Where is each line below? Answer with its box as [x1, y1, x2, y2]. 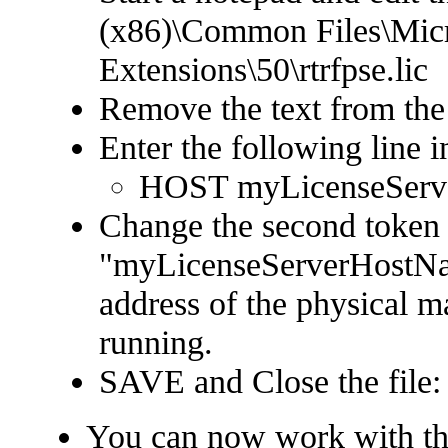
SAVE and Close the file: [99, 362, 441, 400]
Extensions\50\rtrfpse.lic [99, 50, 428, 88]
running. [99, 323, 213, 361]
